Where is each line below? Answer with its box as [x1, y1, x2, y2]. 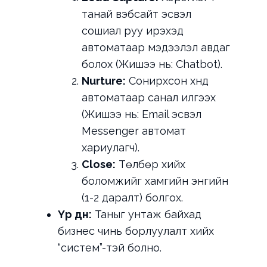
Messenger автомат [81, 125, 186, 138]
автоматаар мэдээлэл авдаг [81, 41, 230, 54]
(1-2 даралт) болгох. [81, 191, 183, 204]
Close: [81, 158, 116, 171]
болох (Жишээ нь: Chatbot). [81, 58, 222, 71]
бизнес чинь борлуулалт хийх [57, 225, 214, 238]
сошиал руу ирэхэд [81, 24, 184, 38]
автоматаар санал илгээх [81, 91, 216, 104]
